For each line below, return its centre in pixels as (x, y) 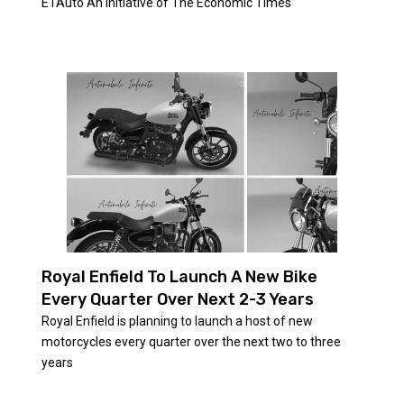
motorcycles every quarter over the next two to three (191, 341)
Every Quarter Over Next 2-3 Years (177, 299)
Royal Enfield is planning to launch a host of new (177, 321)
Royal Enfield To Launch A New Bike (179, 276)
